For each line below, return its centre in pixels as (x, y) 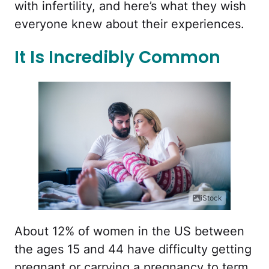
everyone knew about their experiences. (129, 24)
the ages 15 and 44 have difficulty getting (133, 249)
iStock (211, 198)
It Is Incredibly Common (117, 58)
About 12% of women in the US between (129, 231)
